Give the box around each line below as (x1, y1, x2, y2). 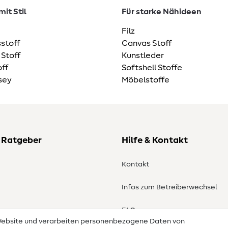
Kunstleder (122, 51, 164, 60)
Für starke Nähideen (122, 8, 202, 16)
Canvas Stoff (122, 39, 172, 48)
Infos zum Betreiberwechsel (122, 184, 217, 191)
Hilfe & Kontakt (122, 136, 188, 146)
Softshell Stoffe (122, 64, 182, 72)
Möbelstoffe (122, 76, 169, 84)
